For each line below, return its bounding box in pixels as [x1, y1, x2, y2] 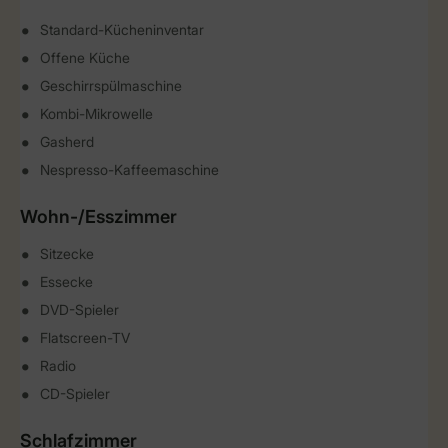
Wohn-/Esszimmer [20, 206, 177, 228]
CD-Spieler [40, 385, 110, 403]
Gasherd [40, 133, 94, 151]
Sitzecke [40, 245, 94, 263]
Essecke [40, 273, 93, 291]
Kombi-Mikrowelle [40, 105, 153, 123]
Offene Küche [40, 49, 130, 67]
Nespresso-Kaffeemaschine [40, 161, 219, 179]
